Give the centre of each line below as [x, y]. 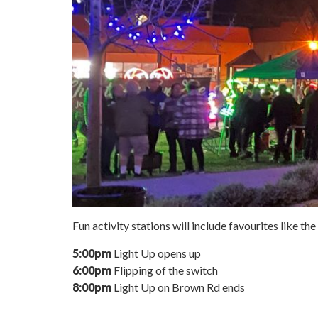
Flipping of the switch [165, 270]
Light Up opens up [156, 253]
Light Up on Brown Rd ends [178, 287]
